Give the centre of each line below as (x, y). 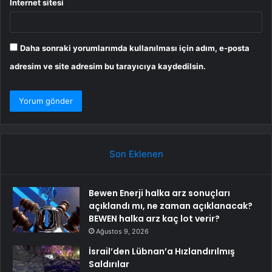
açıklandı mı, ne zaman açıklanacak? (171, 206)
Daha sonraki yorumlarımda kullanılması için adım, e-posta (135, 48)
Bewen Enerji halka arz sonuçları (159, 193)
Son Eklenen (136, 154)
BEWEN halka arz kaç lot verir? (154, 219)
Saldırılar (109, 264)
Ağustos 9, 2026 (122, 232)
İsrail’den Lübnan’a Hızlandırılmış (162, 252)
